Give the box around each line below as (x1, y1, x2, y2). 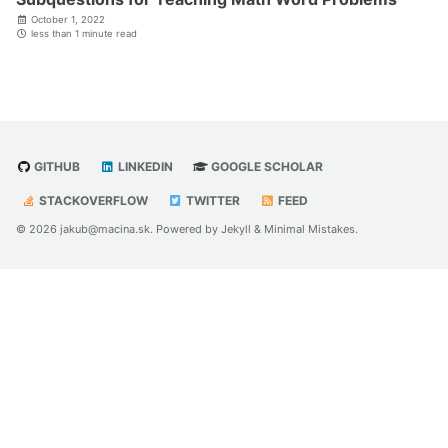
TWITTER (183, 193, 240, 208)
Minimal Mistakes (264, 222, 355, 236)
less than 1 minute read (28, 27, 137, 39)
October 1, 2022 (31, 13, 105, 25)
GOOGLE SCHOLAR (208, 159, 323, 174)
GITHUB (31, 159, 80, 174)
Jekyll (221, 222, 251, 236)
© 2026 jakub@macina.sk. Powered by (16, 222, 221, 236)
